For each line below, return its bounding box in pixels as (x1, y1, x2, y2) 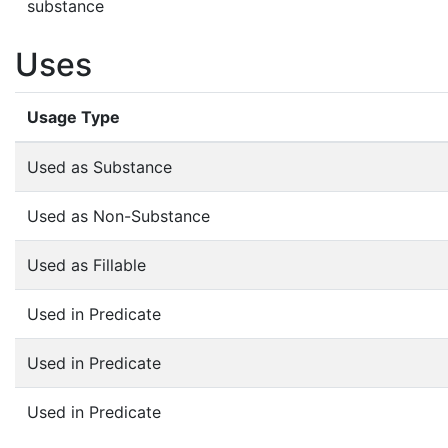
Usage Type (27, 106, 120, 127)
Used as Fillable (27, 254, 146, 275)
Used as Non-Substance (27, 205, 210, 226)
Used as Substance (27, 156, 172, 177)
